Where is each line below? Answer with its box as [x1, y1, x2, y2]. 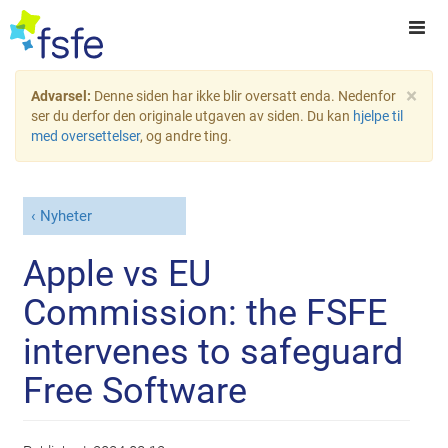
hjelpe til [353, 108, 403, 124]
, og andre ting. [140, 128, 232, 144]
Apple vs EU [23, 252, 212, 295]
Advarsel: [31, 88, 94, 104]
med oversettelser [31, 128, 140, 144]
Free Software [23, 369, 248, 412]
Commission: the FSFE [23, 291, 388, 334]
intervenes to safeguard [23, 330, 404, 373]
